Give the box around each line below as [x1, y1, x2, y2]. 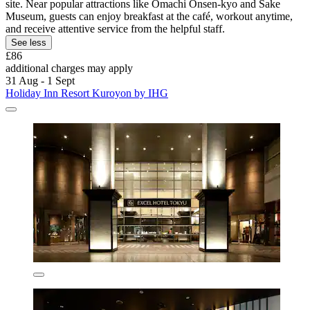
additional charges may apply [6, 62, 133, 74]
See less [11, 37, 46, 48]
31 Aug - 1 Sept [6, 74, 75, 86]
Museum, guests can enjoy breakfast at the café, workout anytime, [6, 10, 293, 22]
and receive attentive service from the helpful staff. [6, 22, 225, 35]
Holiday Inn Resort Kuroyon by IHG [6, 86, 168, 99]
